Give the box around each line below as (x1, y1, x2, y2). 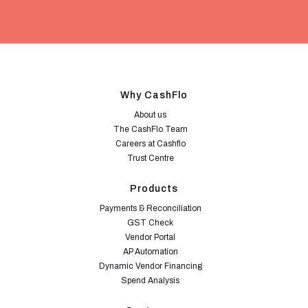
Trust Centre (126, 153, 174, 164)
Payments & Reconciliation (99, 203, 201, 214)
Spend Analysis (121, 276, 180, 286)
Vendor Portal (125, 232, 176, 243)
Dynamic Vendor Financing (98, 261, 202, 272)
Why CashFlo (120, 90, 188, 101)
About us (134, 110, 167, 120)
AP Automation (122, 247, 178, 257)
